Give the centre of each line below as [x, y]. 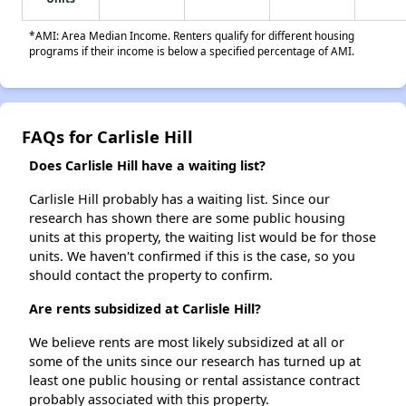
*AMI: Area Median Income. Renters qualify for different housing [192, 36]
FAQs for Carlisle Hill [107, 137]
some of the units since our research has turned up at [195, 362]
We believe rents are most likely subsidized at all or [187, 343]
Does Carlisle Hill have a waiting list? [147, 166]
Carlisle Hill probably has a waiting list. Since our [179, 199]
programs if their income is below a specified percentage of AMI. [192, 51]
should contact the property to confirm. [151, 275]
